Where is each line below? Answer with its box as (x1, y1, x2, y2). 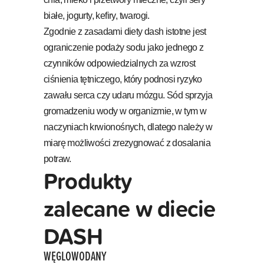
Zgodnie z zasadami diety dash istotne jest (44, 26, 206, 37)
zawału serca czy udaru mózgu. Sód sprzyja (44, 90, 213, 100)
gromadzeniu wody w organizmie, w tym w (44, 105, 207, 116)
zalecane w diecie (44, 191, 216, 225)
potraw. (44, 153, 71, 164)
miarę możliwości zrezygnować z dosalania (44, 137, 210, 148)
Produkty (44, 163, 132, 197)
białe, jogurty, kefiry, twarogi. (44, 10, 150, 21)
